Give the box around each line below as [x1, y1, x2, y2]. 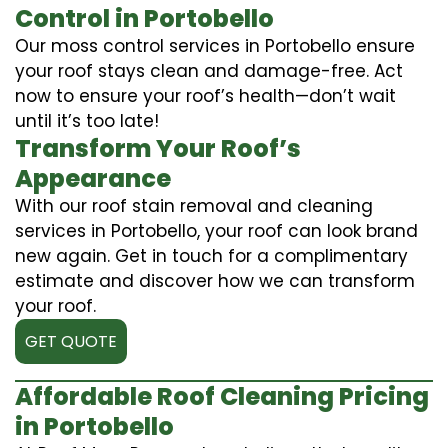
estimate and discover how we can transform [15, 268, 415, 293]
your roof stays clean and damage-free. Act [15, 58, 403, 83]
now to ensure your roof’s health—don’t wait [15, 83, 396, 108]
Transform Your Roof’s [15, 131, 301, 165]
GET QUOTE [25, 329, 117, 353]
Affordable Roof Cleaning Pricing [15, 379, 429, 413]
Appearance [15, 161, 171, 195]
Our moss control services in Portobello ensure [15, 33, 415, 58]
